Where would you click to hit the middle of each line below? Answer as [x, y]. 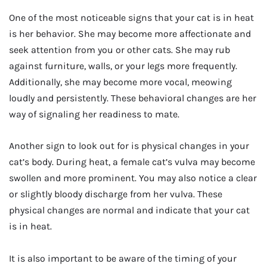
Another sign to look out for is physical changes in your [129, 146]
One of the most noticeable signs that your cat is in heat [131, 17]
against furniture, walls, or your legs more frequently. [123, 66]
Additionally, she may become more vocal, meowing [120, 82]
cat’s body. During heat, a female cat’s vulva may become [132, 162]
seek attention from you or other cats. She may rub [119, 49]
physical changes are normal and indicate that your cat [129, 210]
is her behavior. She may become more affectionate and [130, 33]
